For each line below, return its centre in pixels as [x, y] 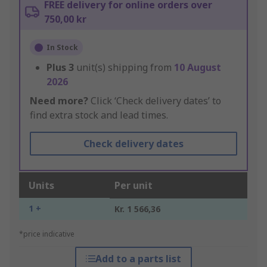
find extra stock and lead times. [99, 115]
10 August [198, 68]
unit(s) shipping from [125, 68]
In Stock [62, 48]
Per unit [133, 186]
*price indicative [47, 234]
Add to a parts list [138, 259]
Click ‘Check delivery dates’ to [155, 101]
